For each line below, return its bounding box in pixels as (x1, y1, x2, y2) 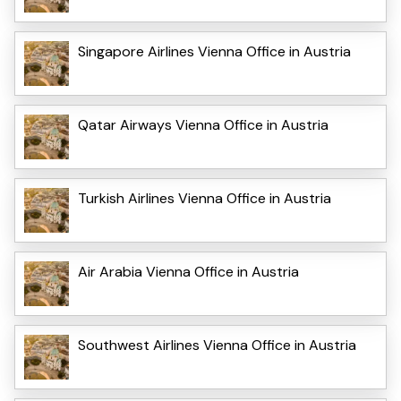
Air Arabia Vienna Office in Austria (78, 261, 299, 281)
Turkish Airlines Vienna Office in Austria (78, 188, 331, 208)
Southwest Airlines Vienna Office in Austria (78, 335, 356, 354)
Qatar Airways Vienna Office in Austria (78, 115, 328, 134)
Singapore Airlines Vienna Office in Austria (78, 41, 351, 61)
